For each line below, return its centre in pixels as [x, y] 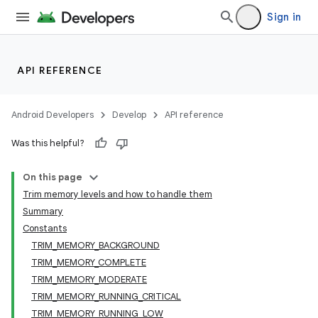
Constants [45, 228]
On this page [53, 177]
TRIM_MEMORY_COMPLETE [89, 262]
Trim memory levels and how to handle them [117, 194]
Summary [43, 211]
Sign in [284, 17]
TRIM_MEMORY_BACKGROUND [95, 245]
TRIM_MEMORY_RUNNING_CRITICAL [106, 296]
